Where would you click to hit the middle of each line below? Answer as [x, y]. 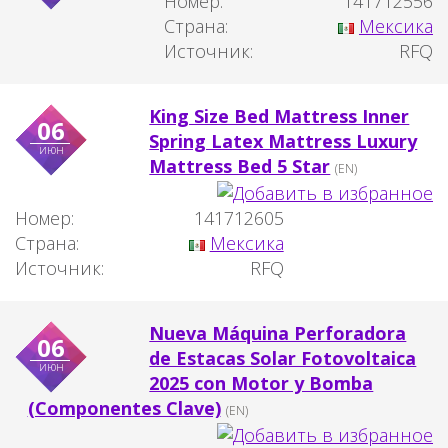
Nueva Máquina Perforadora [278, 333]
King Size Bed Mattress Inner [279, 116]
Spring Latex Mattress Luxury [283, 141]
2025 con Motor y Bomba [261, 383]
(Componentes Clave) [124, 408]
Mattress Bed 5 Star [240, 166]
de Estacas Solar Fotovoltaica [283, 358]
